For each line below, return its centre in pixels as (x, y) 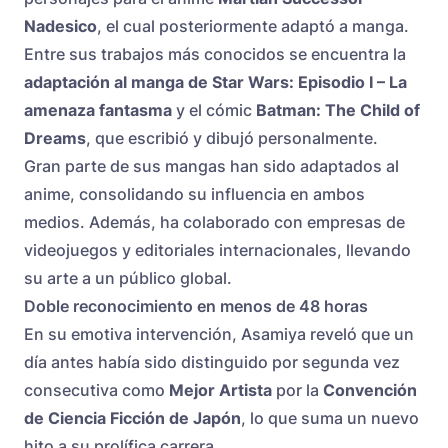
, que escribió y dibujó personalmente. (232, 138)
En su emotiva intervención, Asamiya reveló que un (219, 334)
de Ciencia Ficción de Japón (132, 418)
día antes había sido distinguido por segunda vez (212, 362)
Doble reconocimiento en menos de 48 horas (196, 306)
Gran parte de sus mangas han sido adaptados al (211, 166)
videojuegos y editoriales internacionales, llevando (217, 250)
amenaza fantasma (98, 110)
